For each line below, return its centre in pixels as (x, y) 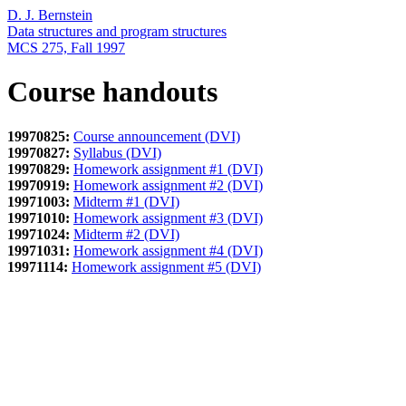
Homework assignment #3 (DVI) (168, 217)
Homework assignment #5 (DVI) (166, 266)
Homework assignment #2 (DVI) (168, 185)
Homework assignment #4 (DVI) (168, 250)
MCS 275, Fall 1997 (66, 48)
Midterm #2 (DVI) (126, 234)
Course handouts (112, 92)
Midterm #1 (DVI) (126, 201)
